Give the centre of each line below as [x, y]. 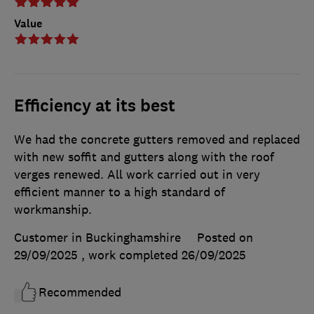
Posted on [225, 237]
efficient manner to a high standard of [120, 192]
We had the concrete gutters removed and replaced [157, 139]
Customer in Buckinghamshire [97, 237]
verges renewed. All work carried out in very [137, 174]
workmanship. [53, 209]
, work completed [131, 255]
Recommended [80, 292]
